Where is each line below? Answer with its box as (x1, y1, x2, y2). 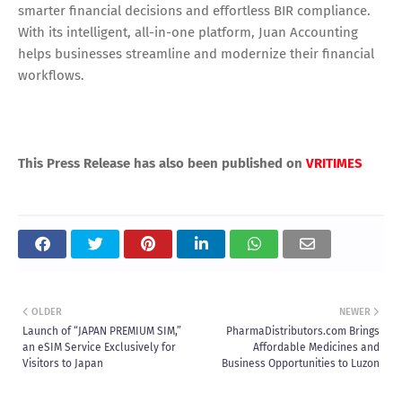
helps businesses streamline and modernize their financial (18, 45, 374, 62)
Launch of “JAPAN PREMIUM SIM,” (22, 324, 181, 337)
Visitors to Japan (22, 356, 103, 370)
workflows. (18, 66, 84, 83)
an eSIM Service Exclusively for (22, 340, 176, 354)
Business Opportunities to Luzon (222, 356, 380, 370)
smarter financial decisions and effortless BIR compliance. (18, 2, 371, 19)
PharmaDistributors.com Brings (226, 324, 380, 337)
